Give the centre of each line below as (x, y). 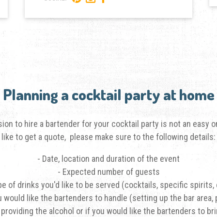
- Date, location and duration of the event (108, 158)
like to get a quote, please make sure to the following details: (108, 137)
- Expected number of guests (108, 171)
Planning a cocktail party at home (108, 94)
